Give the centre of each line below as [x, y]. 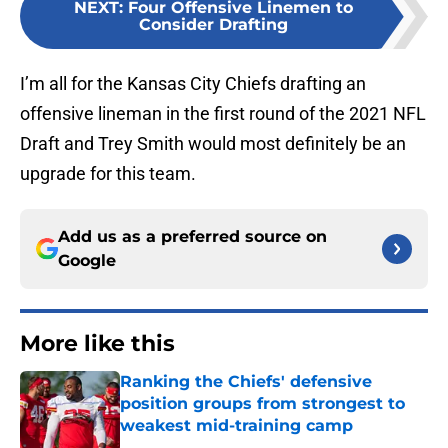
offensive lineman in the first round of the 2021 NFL [223, 114]
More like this [97, 344]
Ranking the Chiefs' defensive [246, 382]
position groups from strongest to [262, 404]
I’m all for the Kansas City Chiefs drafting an [193, 84]
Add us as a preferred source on [192, 237]
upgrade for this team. [108, 174]
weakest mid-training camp [236, 426]
